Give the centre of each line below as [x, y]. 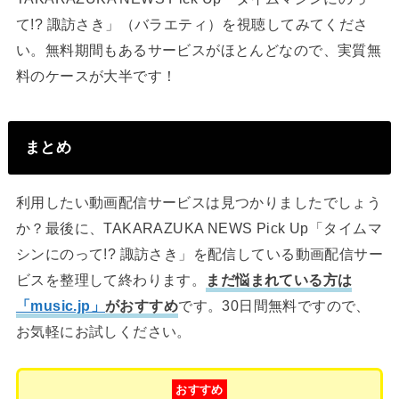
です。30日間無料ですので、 [274, 305]
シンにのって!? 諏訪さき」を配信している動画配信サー [199, 253]
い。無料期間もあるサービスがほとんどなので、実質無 [199, 49]
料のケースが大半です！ [96, 75]
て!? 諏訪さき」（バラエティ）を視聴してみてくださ [192, 24]
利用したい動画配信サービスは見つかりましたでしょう [199, 202]
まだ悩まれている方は [279, 279]
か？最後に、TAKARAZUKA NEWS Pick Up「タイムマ [199, 228]
